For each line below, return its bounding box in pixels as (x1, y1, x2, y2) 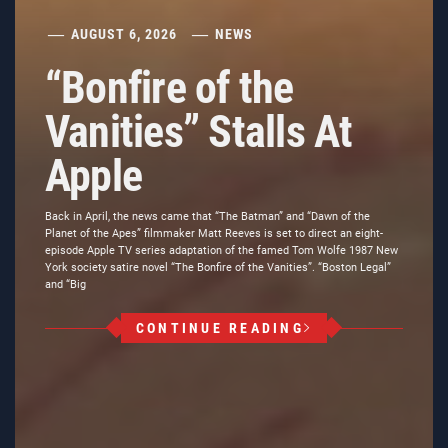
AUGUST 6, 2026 (71, 26, 178, 42)
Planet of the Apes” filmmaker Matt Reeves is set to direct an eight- (45, 227, 383, 240)
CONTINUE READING (135, 320, 304, 336)
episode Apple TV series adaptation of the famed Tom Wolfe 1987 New (45, 244, 398, 257)
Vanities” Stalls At (45, 106, 353, 158)
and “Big (45, 278, 86, 291)
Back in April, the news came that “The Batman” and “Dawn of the (45, 210, 370, 223)
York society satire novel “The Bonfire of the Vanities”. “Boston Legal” (45, 261, 391, 274)
